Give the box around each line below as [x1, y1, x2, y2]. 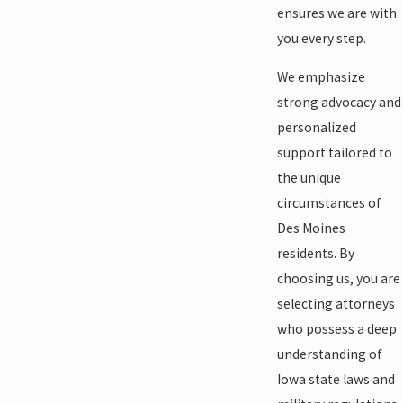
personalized [276, 119, 356, 137]
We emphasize [276, 68, 365, 86]
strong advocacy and [276, 94, 401, 112]
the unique [276, 169, 341, 187]
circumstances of [276, 194, 381, 212]
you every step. [276, 29, 366, 47]
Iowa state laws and [276, 371, 395, 389]
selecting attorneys [276, 295, 395, 313]
